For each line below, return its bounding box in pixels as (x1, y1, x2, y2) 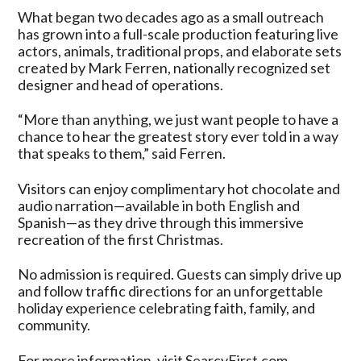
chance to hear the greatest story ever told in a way (18, 127, 339, 146)
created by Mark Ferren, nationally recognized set (18, 58, 331, 77)
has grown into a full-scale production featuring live (18, 24, 339, 43)
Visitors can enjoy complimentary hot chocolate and (18, 179, 341, 197)
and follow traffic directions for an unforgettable (18, 282, 324, 301)
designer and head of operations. (18, 75, 224, 93)
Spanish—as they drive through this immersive (18, 213, 305, 231)
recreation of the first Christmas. (18, 230, 224, 248)
